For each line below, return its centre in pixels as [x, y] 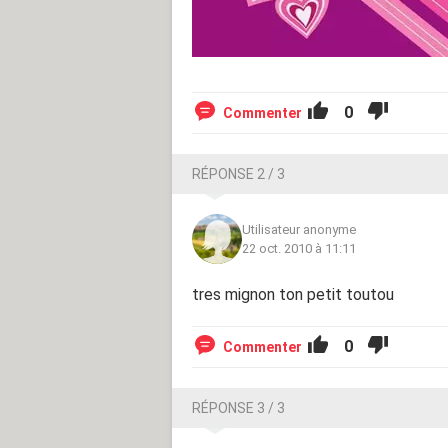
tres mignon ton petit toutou [293, 294]
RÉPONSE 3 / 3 [238, 407]
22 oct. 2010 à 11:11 [299, 248]
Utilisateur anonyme [299, 229]
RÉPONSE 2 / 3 [238, 173]
